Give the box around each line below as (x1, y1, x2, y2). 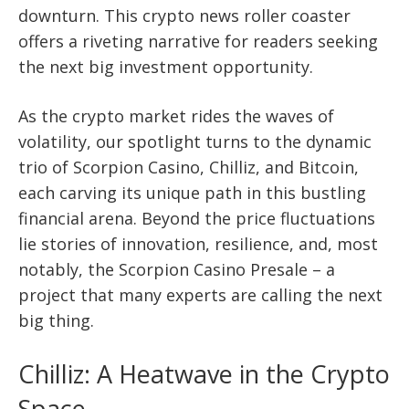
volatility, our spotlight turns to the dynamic (18, 130, 372, 152)
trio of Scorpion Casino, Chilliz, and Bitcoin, (18, 155, 359, 178)
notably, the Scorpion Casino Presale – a (18, 257, 335, 280)
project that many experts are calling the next (18, 283, 383, 306)
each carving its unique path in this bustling (18, 181, 366, 204)
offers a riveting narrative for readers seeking (18, 29, 378, 52)
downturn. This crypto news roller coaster (18, 4, 351, 26)
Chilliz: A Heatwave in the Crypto (18, 356, 390, 391)
